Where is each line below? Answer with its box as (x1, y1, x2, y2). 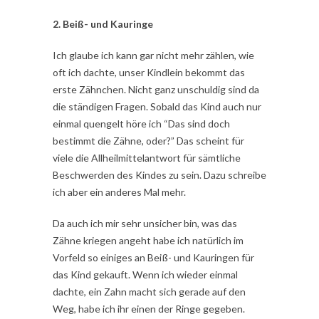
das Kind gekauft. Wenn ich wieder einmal (53, 268, 238, 281)
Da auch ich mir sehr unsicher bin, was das (53, 217, 237, 230)
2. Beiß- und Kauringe (53, 18, 153, 31)
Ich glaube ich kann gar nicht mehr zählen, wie (53, 49, 254, 62)
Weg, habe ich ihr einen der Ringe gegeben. (53, 303, 245, 315)
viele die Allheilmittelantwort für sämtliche (53, 152, 241, 164)
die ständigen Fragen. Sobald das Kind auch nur (53, 100, 261, 113)
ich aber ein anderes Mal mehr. (53, 186, 186, 199)
